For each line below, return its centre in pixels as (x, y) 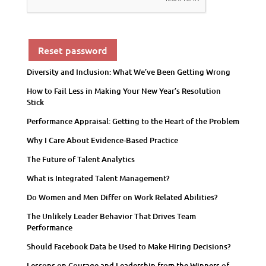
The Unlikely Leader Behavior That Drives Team (111, 216)
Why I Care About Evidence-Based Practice (102, 140)
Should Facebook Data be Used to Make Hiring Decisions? (129, 246)
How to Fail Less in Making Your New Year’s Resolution (123, 91)
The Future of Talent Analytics (80, 159)
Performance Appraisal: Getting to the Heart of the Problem (133, 121)
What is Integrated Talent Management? (98, 178)
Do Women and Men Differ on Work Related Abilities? (122, 197)
